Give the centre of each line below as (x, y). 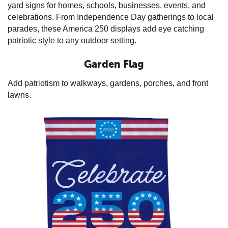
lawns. (19, 95)
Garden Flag (114, 64)
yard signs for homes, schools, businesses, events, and (107, 5)
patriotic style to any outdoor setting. (72, 40)
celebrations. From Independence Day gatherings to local (111, 17)
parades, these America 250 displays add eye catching (106, 29)
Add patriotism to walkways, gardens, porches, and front (108, 83)
